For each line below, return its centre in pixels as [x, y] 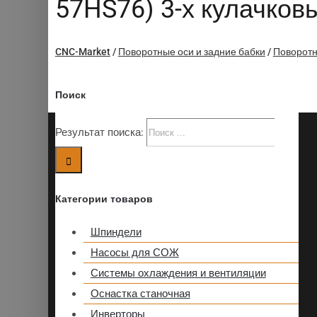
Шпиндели [116, 232]
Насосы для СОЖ [134, 253]
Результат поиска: [99, 132]
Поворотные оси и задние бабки [191, 51]
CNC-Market [82, 51]
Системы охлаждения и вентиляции [178, 273]
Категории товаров [104, 199]
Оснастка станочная [140, 294]
